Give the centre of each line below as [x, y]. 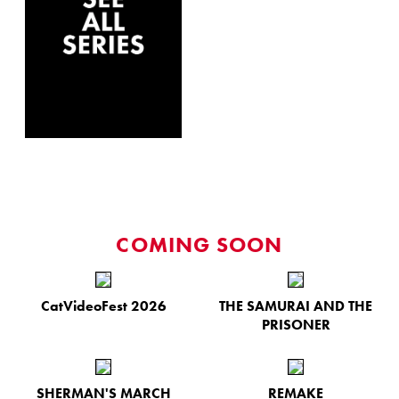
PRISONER [296, 324]
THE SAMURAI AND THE [296, 305]
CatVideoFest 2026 [103, 305]
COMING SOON [199, 244]
